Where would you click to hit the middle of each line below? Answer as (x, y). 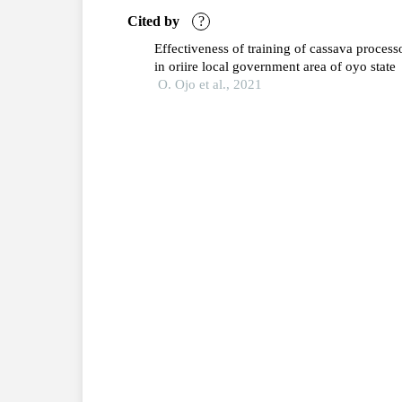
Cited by (155, 21)
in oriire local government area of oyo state (275, 66)
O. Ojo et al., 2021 (210, 84)
